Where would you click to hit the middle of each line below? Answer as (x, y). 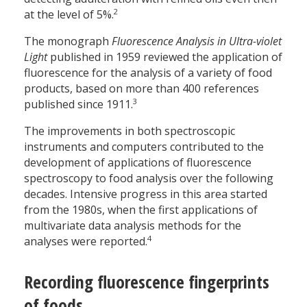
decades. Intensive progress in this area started (146, 194)
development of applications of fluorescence (138, 163)
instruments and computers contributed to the (144, 147)
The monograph (68, 41)
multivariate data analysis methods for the (133, 226)
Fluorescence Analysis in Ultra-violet (197, 41)
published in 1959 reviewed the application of (165, 57)
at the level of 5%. (69, 15)
